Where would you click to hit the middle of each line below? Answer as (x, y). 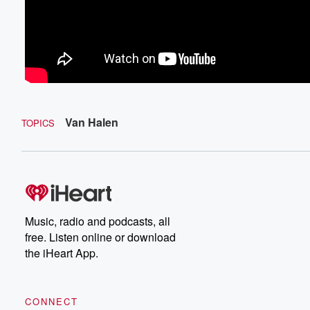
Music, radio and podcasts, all (98, 221)
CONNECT (52, 302)
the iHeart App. (62, 253)
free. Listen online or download (100, 237)
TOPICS (38, 123)
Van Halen (92, 122)
